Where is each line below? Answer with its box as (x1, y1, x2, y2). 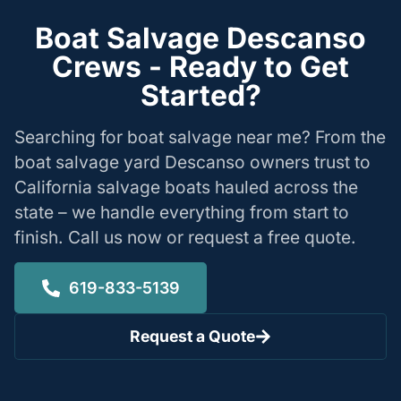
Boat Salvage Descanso (35, 20, 366, 55)
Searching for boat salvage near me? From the (14, 125, 386, 148)
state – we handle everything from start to (14, 200, 349, 223)
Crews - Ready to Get (52, 48, 349, 84)
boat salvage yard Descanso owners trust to (14, 150, 371, 173)
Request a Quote (130, 327, 256, 346)
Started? (140, 77, 261, 113)
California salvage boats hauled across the (14, 175, 358, 198)
